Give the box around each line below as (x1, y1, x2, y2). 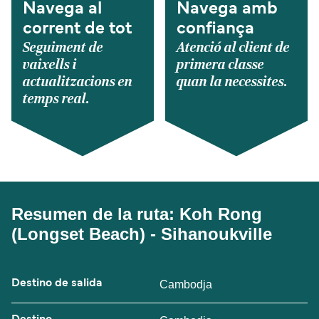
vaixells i (23, 56, 77, 73)
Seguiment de (23, 38, 103, 56)
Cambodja (159, 278, 212, 291)
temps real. (23, 90, 90, 108)
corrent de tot (23, 21, 132, 37)
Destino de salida (11, 278, 103, 288)
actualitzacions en (23, 73, 132, 90)
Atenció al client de (177, 38, 290, 56)
